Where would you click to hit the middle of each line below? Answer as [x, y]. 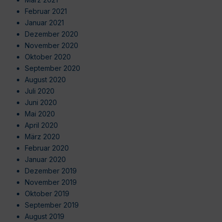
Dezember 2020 [52, 34]
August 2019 [45, 216]
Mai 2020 [40, 113]
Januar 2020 [45, 159]
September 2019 [52, 205]
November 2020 [52, 45]
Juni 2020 [41, 102]
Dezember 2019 [51, 170]
